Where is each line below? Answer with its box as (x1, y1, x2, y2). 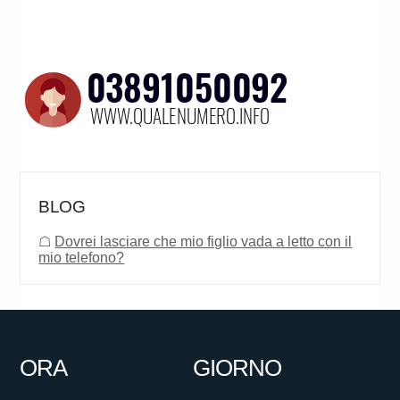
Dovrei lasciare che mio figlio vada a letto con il (54, 234, 353, 250)
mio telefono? (38, 250, 125, 266)
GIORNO (192, 354, 281, 382)
